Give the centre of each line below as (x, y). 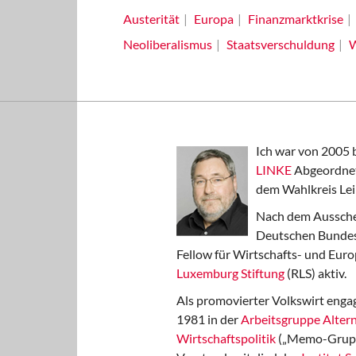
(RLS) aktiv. (315, 273)
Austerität (151, 19)
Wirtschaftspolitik (226, 338)
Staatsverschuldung (280, 44)
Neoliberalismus (167, 44)
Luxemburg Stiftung (230, 273)
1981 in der (209, 319)
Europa (213, 19)
